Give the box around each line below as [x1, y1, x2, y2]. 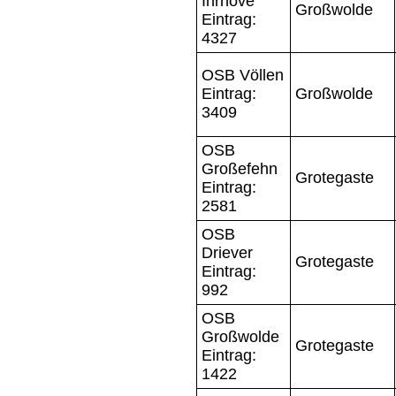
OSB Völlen [202, 65, 284, 84]
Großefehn [202, 159, 278, 178]
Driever [202, 243, 253, 262]
